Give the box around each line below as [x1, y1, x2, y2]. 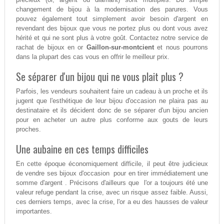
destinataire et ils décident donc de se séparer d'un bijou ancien [15, 106, 208, 114]
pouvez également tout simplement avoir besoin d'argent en [15, 14, 208, 22]
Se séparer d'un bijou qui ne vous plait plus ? [15, 68, 183, 84]
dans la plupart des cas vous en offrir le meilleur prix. [15, 52, 169, 60]
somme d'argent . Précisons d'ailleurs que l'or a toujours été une [15, 178, 208, 186]
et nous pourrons [153, 43, 208, 51]
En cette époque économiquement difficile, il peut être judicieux [15, 159, 208, 167]
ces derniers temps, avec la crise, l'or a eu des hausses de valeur [15, 197, 208, 205]
